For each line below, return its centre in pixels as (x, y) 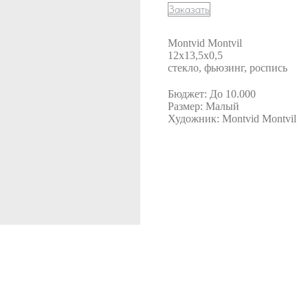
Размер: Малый (203, 106)
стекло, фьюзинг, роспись (228, 67)
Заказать (189, 9)
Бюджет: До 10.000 (212, 93)
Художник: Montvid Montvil (232, 118)
